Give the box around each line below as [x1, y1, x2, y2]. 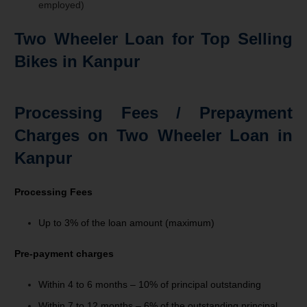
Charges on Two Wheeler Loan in [14, 126, 293, 145]
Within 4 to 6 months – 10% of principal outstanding [38, 279, 261, 291]
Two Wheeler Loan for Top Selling [14, 29, 293, 49]
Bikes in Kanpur [14, 52, 140, 71]
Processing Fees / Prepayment [14, 103, 293, 123]
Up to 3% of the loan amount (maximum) [38, 217, 214, 229]
